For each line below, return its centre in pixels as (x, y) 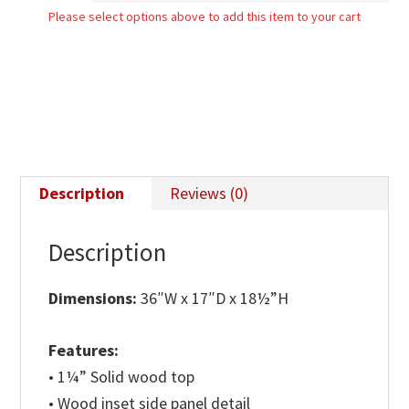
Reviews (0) (210, 193)
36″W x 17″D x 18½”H (215, 298)
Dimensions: (95, 298)
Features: (84, 350)
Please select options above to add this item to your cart (204, 16)
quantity (48, 25)
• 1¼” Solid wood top (122, 376)
